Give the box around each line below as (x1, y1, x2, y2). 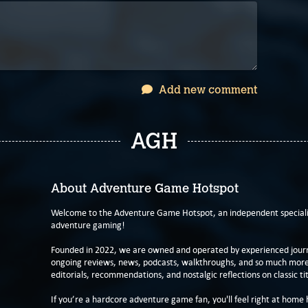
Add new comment (156, 82, 257, 96)
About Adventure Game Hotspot (51, 181, 239, 196)
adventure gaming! (51, 219, 125, 231)
